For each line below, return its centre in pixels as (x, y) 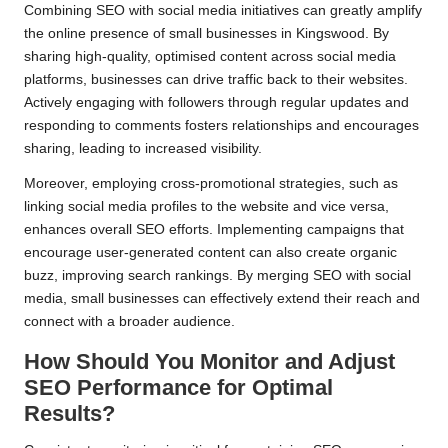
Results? (69, 414)
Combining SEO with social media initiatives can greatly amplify (223, 11)
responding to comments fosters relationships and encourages (221, 126)
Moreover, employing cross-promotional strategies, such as (211, 184)
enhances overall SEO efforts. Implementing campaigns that (214, 230)
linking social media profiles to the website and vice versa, (206, 207)
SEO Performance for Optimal (178, 388)
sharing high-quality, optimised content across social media (210, 57)
